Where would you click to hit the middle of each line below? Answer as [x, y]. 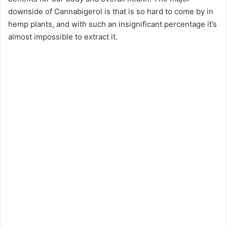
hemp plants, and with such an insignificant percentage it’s [112, 24]
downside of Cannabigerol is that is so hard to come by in [111, 11]
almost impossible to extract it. [63, 36]
